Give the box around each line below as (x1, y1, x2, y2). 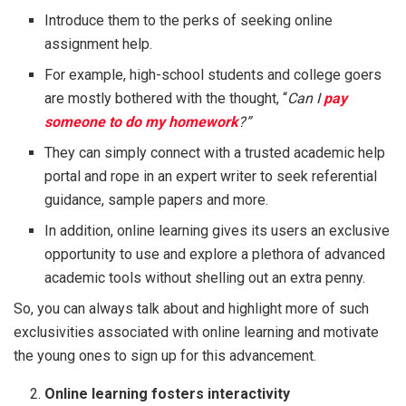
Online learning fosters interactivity (44, 385, 291, 402)
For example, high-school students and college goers (44, 66, 382, 83)
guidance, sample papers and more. (44, 191, 273, 208)
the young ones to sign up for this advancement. (14, 347, 320, 364)
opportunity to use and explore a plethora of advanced (44, 246, 386, 263)
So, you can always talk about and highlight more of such (14, 300, 369, 317)
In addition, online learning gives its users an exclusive (44, 222, 391, 239)
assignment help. (44, 35, 157, 53)
